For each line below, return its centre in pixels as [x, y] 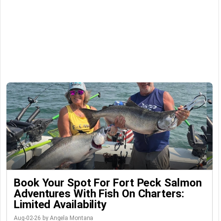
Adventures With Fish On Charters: [99, 193]
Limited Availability [60, 204]
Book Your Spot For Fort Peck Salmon [108, 183]
